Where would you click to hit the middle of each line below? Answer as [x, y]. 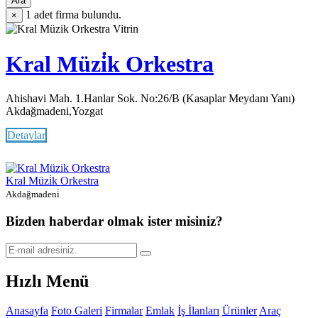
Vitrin [126, 29]
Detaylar [26, 136]
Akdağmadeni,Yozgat [54, 111]
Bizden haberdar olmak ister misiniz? [114, 221]
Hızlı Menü [47, 281]
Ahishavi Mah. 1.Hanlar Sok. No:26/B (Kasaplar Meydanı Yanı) [150, 99]
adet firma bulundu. [78, 15]
